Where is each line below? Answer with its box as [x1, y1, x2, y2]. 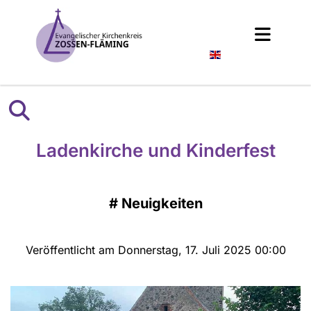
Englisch [224, 46, 267, 62]
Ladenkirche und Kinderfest [35, 140, 276, 161]
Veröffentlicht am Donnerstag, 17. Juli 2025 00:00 [25, 243, 286, 257]
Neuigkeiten [121, 195, 203, 212]
